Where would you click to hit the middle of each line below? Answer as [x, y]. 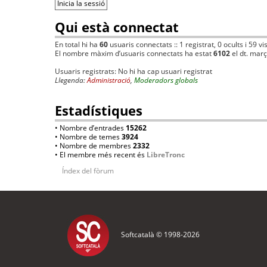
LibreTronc [166, 155]
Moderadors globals [166, 80]
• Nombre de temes [88, 137]
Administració [109, 80]
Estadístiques [99, 111]
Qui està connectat [117, 27]
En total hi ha [77, 45]
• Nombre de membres [94, 146]
